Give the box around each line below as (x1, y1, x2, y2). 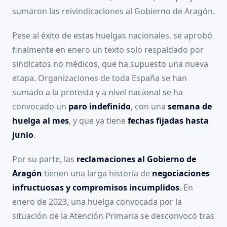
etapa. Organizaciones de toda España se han (12, 72, 187, 84)
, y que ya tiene (69, 115, 128, 127)
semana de (168, 101, 212, 112)
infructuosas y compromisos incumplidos (12, 182, 179, 194)
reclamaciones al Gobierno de (77, 154, 196, 165)
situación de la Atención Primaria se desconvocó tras (12, 210, 214, 222)
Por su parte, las (12, 154, 77, 165)
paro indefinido (68, 101, 131, 112)
